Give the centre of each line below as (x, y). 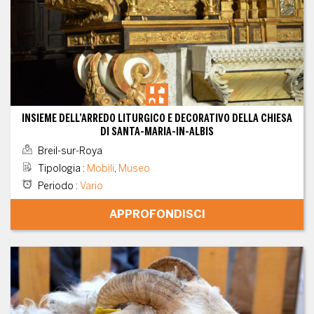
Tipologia (59, 168)
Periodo (55, 186)
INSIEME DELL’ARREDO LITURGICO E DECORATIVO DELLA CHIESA (157, 118)
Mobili (100, 168)
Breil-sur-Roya (69, 151)
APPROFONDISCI (157, 214)
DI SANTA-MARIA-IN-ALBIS (157, 131)
